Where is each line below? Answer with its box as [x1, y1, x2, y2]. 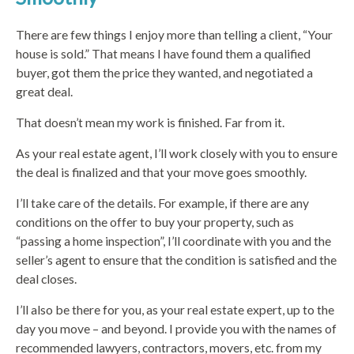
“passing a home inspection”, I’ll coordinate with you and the [16, 232, 331, 248]
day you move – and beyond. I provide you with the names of [16, 320, 337, 336]
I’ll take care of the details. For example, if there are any [16, 194, 309, 210]
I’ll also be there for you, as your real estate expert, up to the [16, 301, 334, 317]
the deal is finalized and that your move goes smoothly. [16, 164, 307, 179]
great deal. [16, 83, 73, 99]
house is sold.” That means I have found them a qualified [16, 45, 311, 61]
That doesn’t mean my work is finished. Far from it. [16, 114, 284, 130]
